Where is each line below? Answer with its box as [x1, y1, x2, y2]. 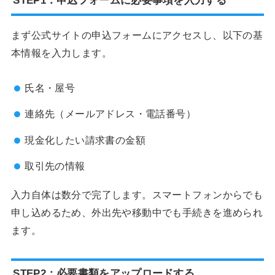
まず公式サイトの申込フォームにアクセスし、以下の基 [10, 29, 263, 41]
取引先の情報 [25, 160, 85, 172]
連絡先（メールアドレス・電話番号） [25, 108, 196, 120]
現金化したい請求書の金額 [25, 134, 146, 145]
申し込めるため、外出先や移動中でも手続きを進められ [10, 206, 263, 218]
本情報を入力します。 [10, 47, 112, 59]
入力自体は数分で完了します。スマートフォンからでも [10, 188, 263, 200]
